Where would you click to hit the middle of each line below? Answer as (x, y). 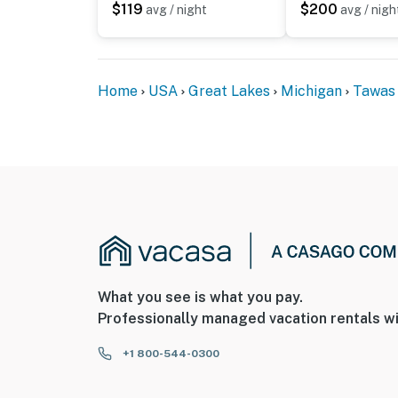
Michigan (311, 91)
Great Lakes (229, 91)
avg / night (176, 9)
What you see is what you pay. (200, 297)
